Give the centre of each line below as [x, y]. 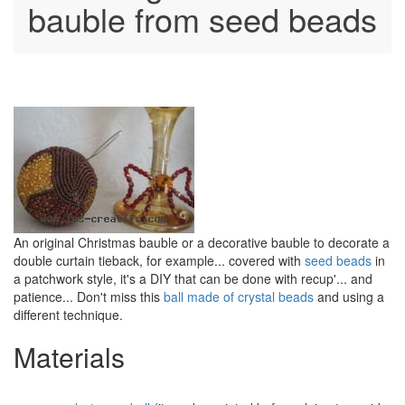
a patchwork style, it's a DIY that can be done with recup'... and [193, 279]
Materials [69, 357]
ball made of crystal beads [239, 297]
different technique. [68, 315]
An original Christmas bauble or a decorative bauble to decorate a [202, 243]
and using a [349, 297]
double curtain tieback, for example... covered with [159, 261]
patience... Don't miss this [89, 297]
